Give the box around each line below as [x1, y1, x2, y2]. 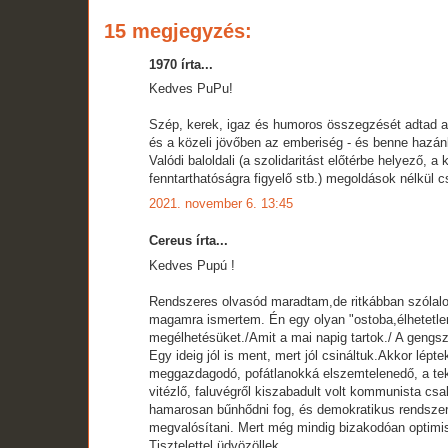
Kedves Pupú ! [149, 257, 235, 273]
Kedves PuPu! [149, 81, 233, 97]
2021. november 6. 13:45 [149, 195, 293, 211]
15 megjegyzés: [104, 19, 252, 42]
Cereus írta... [149, 233, 228, 249]
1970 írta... [149, 56, 213, 72]
